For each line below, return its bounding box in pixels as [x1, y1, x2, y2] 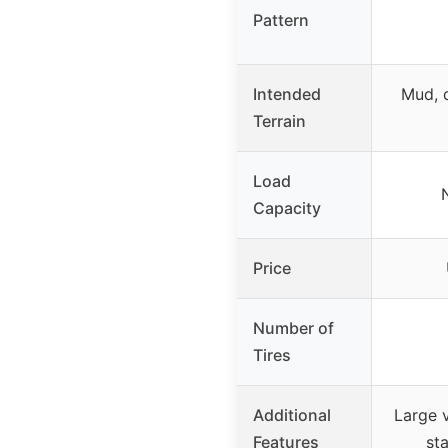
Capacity [253, 197, 321, 218]
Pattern [253, 9, 309, 30]
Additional [253, 404, 331, 425]
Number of [253, 317, 334, 338]
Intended [253, 83, 321, 104]
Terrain [253, 110, 306, 131]
